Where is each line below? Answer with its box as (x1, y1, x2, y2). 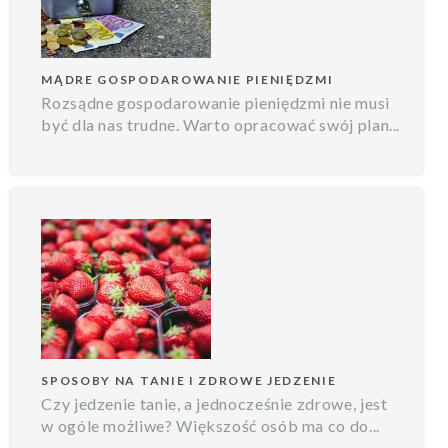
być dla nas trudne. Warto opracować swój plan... (41, 114, 401, 134)
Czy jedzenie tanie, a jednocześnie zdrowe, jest (41, 393, 388, 413)
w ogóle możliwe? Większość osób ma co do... (41, 415, 380, 435)
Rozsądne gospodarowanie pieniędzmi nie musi (41, 92, 390, 112)
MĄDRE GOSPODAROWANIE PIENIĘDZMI (41, 71, 334, 87)
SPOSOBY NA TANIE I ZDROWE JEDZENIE (41, 372, 337, 388)
